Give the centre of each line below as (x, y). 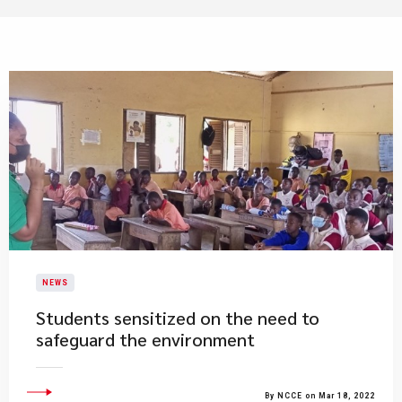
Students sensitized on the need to (178, 318)
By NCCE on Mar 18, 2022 (320, 396)
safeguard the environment (145, 339)
